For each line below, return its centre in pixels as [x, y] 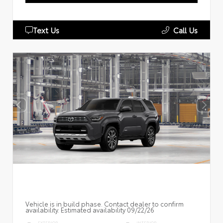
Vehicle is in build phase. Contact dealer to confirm [105, 203]
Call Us [185, 30]
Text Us [46, 30]
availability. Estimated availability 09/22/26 [90, 209]
